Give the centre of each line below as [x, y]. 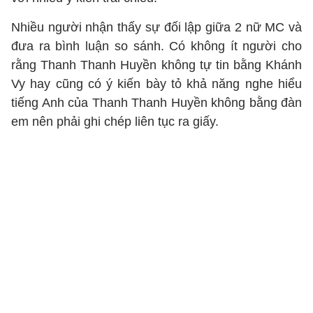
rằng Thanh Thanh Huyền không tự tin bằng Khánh [156, 65]
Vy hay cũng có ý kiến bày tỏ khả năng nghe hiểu [156, 84]
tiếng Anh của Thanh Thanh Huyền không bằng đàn [156, 103]
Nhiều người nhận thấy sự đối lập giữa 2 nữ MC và [156, 27]
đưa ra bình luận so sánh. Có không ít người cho [156, 46]
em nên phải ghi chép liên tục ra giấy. [117, 122]
